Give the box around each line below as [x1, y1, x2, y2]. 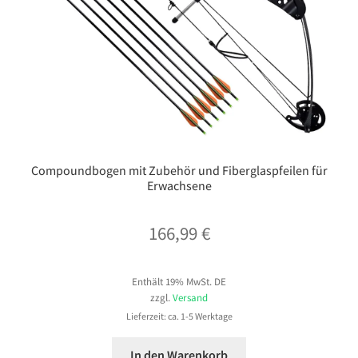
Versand [173, 290, 208, 304]
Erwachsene [146, 177, 212, 193]
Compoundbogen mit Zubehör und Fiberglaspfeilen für [30, 161, 328, 178]
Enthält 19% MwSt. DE [132, 274, 226, 288]
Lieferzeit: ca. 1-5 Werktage [125, 309, 233, 322]
